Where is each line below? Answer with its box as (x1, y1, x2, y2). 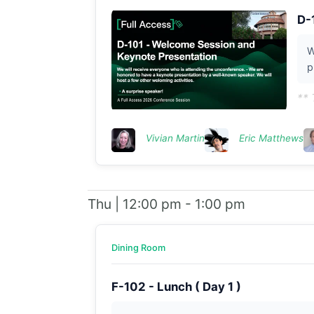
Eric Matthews (238, 132, 303, 144)
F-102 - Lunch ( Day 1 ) (111, 279, 241, 294)
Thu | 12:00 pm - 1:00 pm (87, 195, 245, 212)
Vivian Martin (145, 132, 205, 144)
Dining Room (111, 242, 165, 253)
